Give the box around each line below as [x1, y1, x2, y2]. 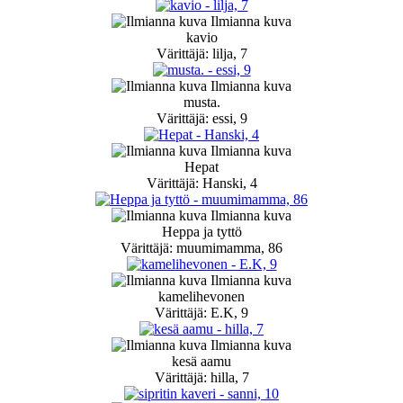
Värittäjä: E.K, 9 [155, 305, 248, 321]
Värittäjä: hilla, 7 [154, 370, 249, 386]
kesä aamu [172, 354, 231, 370]
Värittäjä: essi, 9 [156, 111, 247, 127]
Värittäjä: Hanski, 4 [146, 175, 257, 192]
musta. [183, 94, 220, 111]
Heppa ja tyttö [161, 224, 242, 240]
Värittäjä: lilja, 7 [156, 46, 247, 62]
